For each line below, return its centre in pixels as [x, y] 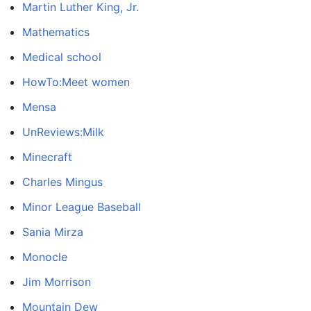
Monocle [45, 257]
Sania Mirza [53, 232]
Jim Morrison [57, 281]
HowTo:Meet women [76, 82]
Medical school [62, 57]
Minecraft [47, 157]
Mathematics [56, 32]
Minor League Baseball [82, 207]
